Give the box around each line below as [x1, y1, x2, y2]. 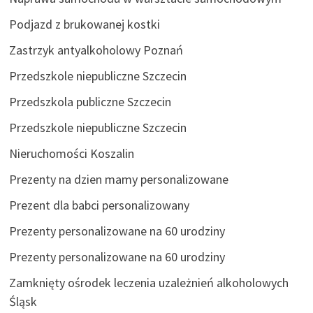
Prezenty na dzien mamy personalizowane [8, 171, 228, 188]
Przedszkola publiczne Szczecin [8, 94, 171, 110]
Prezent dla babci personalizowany [8, 197, 189, 214]
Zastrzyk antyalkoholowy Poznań [8, 42, 183, 59]
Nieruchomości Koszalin [8, 145, 134, 162]
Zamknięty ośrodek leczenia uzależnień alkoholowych [8, 275, 289, 291]
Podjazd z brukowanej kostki [8, 16, 160, 33]
